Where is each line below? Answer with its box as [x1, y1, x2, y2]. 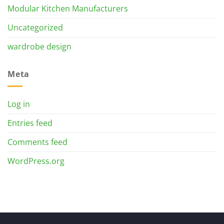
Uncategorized [7, 21, 63, 33]
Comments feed [7, 136, 67, 148]
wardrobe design [7, 40, 71, 52]
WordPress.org [7, 155, 64, 167]
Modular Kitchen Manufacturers [7, 2, 128, 14]
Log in [7, 98, 30, 110]
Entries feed [7, 117, 52, 129]
